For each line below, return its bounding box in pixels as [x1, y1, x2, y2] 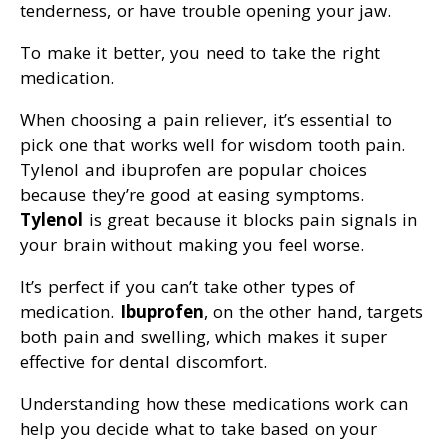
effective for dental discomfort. [20, 350, 267, 374]
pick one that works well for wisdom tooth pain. [20, 133, 405, 157]
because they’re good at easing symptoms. [20, 183, 364, 207]
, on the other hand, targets [203, 300, 423, 324]
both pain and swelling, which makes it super [20, 325, 387, 349]
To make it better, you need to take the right [20, 41, 380, 65]
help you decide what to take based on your [20, 417, 377, 441]
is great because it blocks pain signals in [83, 208, 417, 232]
